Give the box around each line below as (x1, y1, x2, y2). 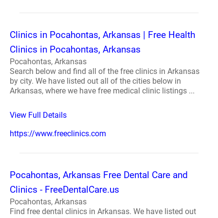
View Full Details (10, 110, 67, 120)
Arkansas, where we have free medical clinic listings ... (10, 86, 195, 95)
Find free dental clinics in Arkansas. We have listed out (10, 207, 196, 216)
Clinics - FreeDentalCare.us (10, 184, 119, 195)
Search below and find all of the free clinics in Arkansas (10, 67, 200, 76)
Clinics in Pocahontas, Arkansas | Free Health (10, 29, 195, 40)
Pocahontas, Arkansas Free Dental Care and (10, 169, 188, 181)
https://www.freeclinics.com (10, 129, 106, 138)
